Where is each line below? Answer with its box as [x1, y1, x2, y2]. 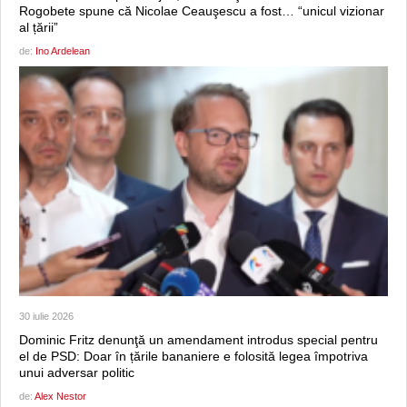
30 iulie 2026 [19, 310, 74, 322]
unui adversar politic [19, 364, 134, 380]
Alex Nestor [35, 390, 86, 402]
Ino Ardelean [35, 45, 90, 57]
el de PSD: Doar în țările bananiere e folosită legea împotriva [19, 348, 368, 363]
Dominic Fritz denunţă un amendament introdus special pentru [19, 332, 378, 347]
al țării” [19, 20, 58, 35]
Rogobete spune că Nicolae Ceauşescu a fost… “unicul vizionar [19, 4, 384, 19]
